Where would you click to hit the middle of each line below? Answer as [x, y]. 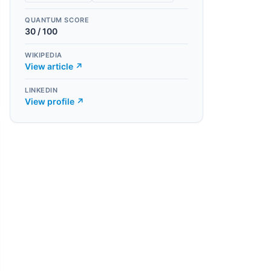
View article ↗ [54, 66]
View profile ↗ [54, 101]
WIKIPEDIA [44, 55]
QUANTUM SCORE [57, 20]
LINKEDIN [41, 90]
